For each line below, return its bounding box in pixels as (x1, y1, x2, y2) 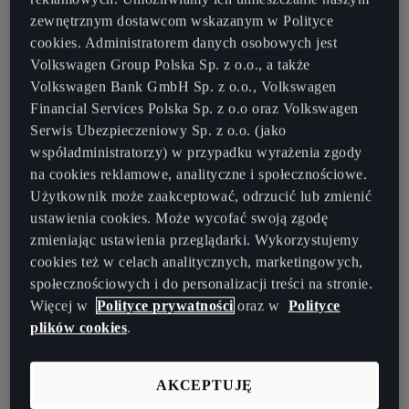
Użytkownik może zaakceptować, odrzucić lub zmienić (30, 188, 372, 204)
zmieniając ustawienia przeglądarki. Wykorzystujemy (30, 232, 360, 248)
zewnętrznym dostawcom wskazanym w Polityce (30, 13, 334, 29)
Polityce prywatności (96, 298, 234, 314)
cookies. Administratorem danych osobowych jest (30, 35, 338, 51)
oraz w (233, 298, 284, 314)
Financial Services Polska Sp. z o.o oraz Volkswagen (30, 100, 359, 117)
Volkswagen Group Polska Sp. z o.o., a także (30, 57, 310, 73)
